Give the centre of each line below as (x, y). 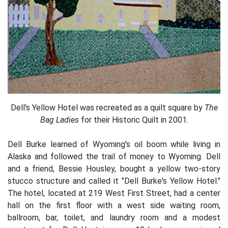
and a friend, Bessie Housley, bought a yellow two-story (114, 168)
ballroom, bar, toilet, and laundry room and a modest (114, 217)
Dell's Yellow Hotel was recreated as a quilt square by (106, 107)
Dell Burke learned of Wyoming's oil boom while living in (114, 144)
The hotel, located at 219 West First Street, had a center (114, 193)
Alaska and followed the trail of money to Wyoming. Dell (114, 156)
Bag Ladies (59, 120)
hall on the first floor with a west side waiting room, (114, 205)
